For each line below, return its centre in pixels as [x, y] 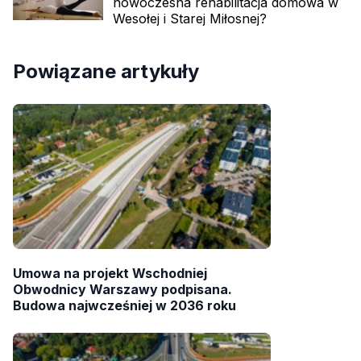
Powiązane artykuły [106, 72]
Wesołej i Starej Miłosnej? [190, 19]
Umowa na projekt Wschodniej [110, 274]
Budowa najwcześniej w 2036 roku [124, 306]
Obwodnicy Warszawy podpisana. [122, 290]
